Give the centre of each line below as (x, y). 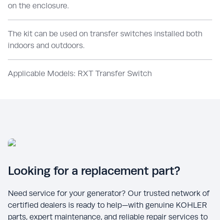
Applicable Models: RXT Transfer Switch (80, 73)
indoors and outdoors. (46, 45)
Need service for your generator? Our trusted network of (109, 193)
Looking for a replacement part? (94, 170)
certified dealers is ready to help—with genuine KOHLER (108, 205)
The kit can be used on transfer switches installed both (105, 33)
